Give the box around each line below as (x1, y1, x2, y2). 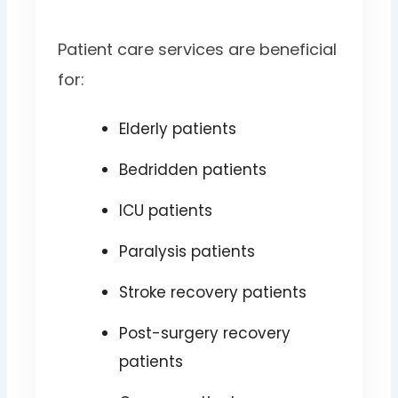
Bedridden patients (118, 158, 267, 180)
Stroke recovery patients (118, 281, 306, 303)
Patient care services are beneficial (58, 37, 338, 60)
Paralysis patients (118, 240, 255, 262)
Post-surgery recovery (118, 322, 291, 344)
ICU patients (118, 199, 212, 221)
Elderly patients (118, 117, 236, 139)
